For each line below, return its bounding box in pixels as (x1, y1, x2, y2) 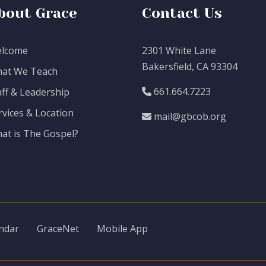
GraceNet (37, 222, 79, 235)
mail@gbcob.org (151, 110, 226, 123)
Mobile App (97, 222, 148, 235)
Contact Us (142, 5, 222, 21)
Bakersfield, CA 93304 (142, 60, 237, 73)
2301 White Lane (142, 44, 216, 57)
